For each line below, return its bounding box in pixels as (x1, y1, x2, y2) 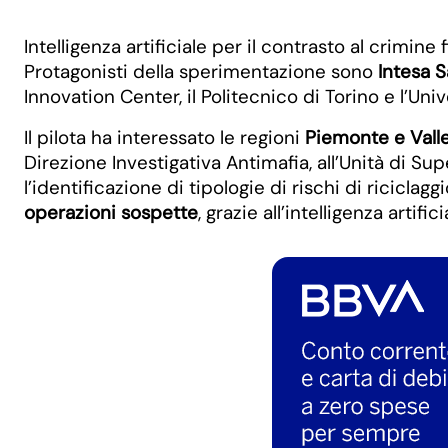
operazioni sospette (24, 199, 198, 225)
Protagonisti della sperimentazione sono (24, 58, 378, 84)
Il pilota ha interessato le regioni (24, 124, 305, 150)
